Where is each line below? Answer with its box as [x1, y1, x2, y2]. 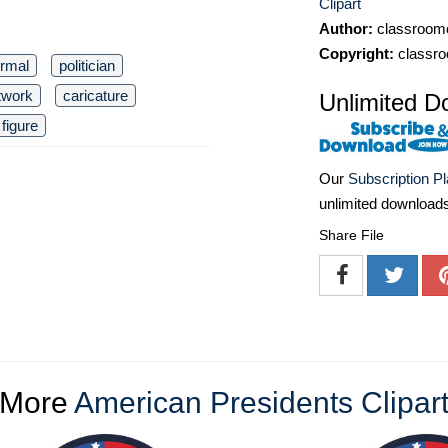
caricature [63, 87, 128, 104]
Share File [319, 227, 384, 244]
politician [59, 57, 115, 74]
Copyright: [319, 45, 394, 62]
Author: [319, 20, 373, 37]
